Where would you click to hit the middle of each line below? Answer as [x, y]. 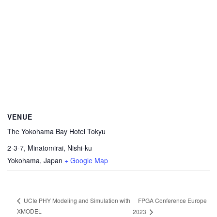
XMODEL [29, 211]
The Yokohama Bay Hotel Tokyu [56, 131]
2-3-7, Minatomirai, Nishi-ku [50, 147]
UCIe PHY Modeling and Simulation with [76, 201]
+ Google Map [86, 160]
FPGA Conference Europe [173, 200]
